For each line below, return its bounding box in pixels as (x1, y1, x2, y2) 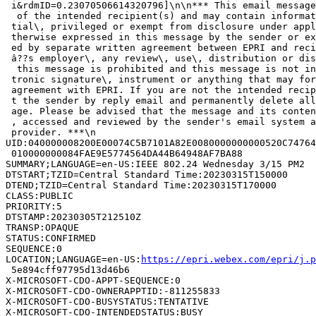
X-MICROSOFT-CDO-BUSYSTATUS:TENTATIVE (6, 296, 209, 307)
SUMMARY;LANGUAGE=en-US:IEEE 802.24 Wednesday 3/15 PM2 (6, 158, 305, 169)
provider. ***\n (6, 126, 96, 138)
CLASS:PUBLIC (6, 190, 73, 201)
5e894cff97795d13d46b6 (6, 264, 130, 275)
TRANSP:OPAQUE (6, 221, 79, 233)
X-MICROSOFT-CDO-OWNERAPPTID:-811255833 (6, 285, 220, 296)
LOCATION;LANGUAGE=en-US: (6, 253, 141, 265)
